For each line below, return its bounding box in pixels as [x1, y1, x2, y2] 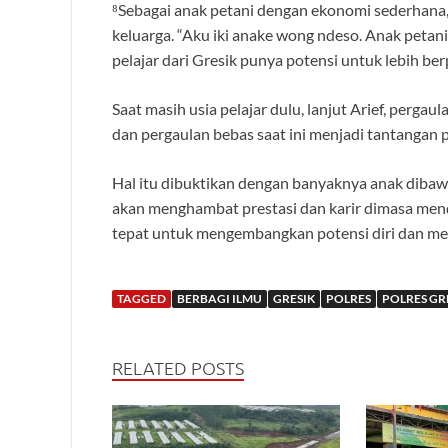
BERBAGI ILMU [177, 291, 262, 307]
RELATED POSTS [112, 356, 244, 380]
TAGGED [117, 291, 166, 307]
